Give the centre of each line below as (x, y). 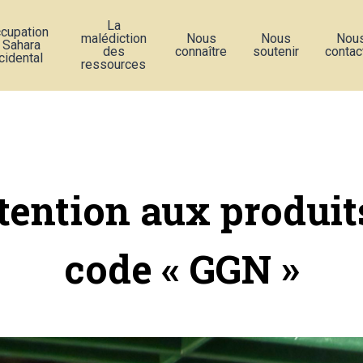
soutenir (276, 51)
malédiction (113, 38)
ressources (114, 64)
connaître (201, 51)
